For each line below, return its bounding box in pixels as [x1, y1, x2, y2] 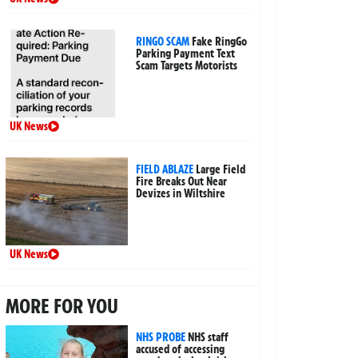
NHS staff [188, 329, 229, 344]
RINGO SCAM [136, 34, 190, 49]
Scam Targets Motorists [136, 58, 238, 73]
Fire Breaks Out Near [136, 173, 228, 189]
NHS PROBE [136, 329, 186, 344]
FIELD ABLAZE [136, 161, 194, 177]
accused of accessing [136, 341, 225, 356]
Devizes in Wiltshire [136, 185, 226, 201]
